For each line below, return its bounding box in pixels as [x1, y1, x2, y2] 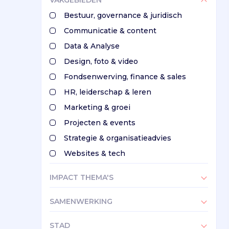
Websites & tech [64, 149, 125, 158]
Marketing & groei [64, 103, 130, 112]
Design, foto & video [64, 57, 138, 66]
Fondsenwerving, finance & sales [64, 72, 186, 82]
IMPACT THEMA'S [50, 173, 113, 182]
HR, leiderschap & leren [64, 87, 151, 97]
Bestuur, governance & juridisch [64, 11, 182, 20]
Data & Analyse [64, 41, 120, 51]
